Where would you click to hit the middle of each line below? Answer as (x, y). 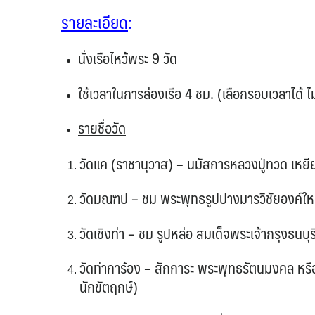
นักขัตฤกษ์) (108, 287)
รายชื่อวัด (102, 128)
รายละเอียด (95, 21)
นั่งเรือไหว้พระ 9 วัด (128, 58)
